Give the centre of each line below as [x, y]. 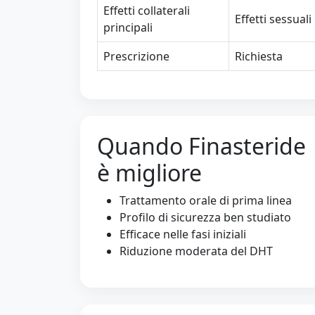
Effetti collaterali [147, 11]
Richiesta [259, 56]
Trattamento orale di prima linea [206, 200]
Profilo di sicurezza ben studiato [205, 217]
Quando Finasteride [201, 146]
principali [128, 27]
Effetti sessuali [273, 19]
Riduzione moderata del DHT [196, 251]
